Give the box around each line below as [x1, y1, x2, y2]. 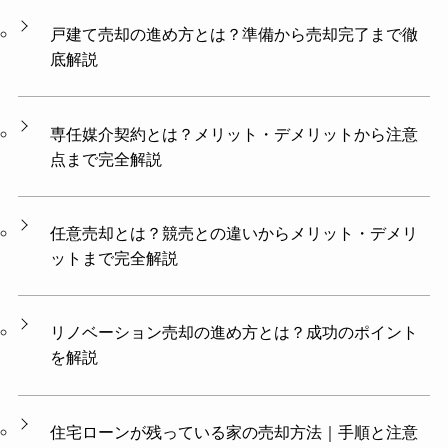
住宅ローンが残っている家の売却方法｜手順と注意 [50, 422, 419, 441]
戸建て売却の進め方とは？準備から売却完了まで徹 [50, 25, 419, 44]
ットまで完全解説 [50, 248, 179, 267]
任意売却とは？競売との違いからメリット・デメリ [50, 223, 419, 242]
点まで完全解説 [50, 149, 163, 168]
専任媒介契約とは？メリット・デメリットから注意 [50, 124, 419, 143]
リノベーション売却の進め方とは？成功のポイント [50, 323, 419, 342]
